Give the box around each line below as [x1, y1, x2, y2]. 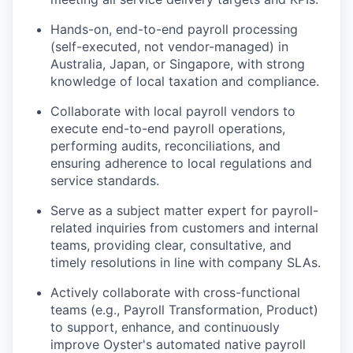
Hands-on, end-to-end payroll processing [50, 20, 298, 37]
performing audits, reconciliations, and [50, 137, 281, 154]
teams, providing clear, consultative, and [50, 236, 292, 253]
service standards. [50, 172, 159, 188]
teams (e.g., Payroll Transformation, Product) [50, 301, 318, 318]
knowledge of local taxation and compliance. [50, 72, 319, 89]
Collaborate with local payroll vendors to [50, 102, 295, 119]
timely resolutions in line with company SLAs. [50, 254, 321, 270]
